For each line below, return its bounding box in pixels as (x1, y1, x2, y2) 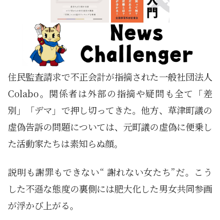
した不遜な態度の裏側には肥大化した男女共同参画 (8, 182, 212, 195)
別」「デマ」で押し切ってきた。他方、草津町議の (8, 104, 212, 117)
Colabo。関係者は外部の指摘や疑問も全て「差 (8, 87, 212, 100)
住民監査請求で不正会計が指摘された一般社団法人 (8, 70, 212, 83)
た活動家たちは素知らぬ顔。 (8, 137, 123, 150)
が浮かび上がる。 (8, 199, 79, 212)
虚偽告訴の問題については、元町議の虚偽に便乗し (8, 120, 212, 134)
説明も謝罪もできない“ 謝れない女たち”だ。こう (8, 165, 212, 179)
